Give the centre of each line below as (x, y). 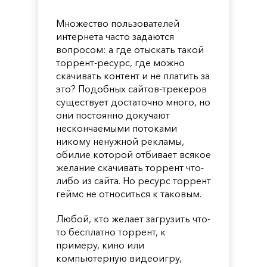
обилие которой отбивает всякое (133, 154)
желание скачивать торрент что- (130, 167)
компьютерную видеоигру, (119, 258)
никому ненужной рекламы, (120, 141)
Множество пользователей (118, 23)
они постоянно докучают (113, 115)
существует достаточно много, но (133, 102)
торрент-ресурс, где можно (120, 62)
